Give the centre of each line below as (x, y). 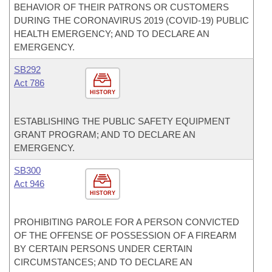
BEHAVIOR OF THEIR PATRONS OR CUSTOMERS (121, 7)
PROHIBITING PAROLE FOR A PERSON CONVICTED (127, 222)
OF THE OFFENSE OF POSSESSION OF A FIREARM (125, 235)
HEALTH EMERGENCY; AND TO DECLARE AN (112, 34)
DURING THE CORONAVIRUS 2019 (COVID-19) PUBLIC (131, 20)
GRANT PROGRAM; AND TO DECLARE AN (105, 134)
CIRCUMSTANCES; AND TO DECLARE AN (103, 262)
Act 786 (29, 83)
